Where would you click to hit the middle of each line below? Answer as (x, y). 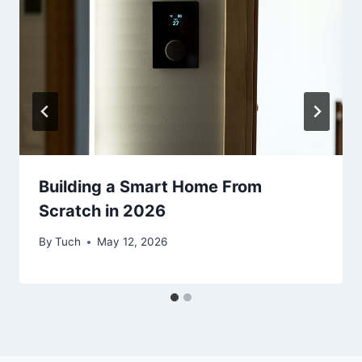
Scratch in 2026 (102, 210)
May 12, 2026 (133, 242)
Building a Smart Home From (150, 186)
